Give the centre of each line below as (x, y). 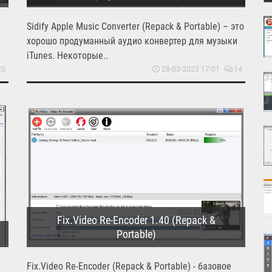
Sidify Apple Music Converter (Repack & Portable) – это (135, 26)
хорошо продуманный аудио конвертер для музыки (132, 41)
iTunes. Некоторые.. (67, 55)
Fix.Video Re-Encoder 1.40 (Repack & (136, 220)
